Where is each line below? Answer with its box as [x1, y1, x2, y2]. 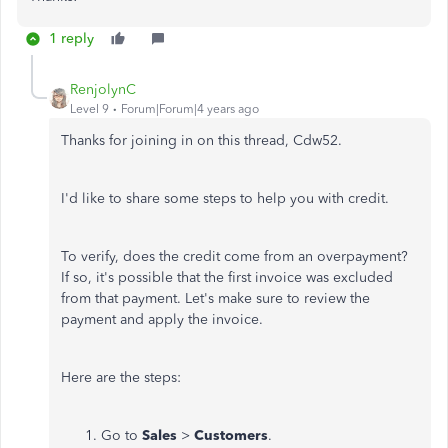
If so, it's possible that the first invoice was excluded [61, 269, 393, 286]
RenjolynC [70, 81, 136, 98]
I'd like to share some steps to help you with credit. [61, 190, 389, 207]
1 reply [49, 30, 94, 47]
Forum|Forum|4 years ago [121, 102, 259, 116]
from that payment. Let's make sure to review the [61, 290, 370, 307]
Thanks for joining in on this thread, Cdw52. [61, 132, 342, 149]
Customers [194, 427, 268, 444]
